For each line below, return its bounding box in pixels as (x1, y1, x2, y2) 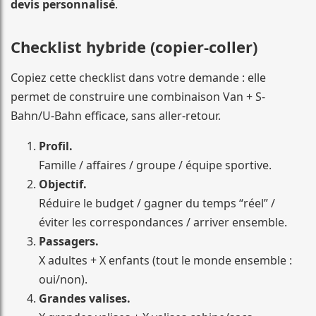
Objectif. (39, 176, 87, 193)
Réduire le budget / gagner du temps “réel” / (39, 195, 275, 212)
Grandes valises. (39, 291, 130, 307)
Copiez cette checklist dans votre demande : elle (11, 70, 266, 86)
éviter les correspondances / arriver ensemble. (39, 214, 287, 231)
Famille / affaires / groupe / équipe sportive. (39, 157, 272, 174)
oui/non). (39, 272, 87, 288)
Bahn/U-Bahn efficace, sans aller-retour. (11, 108, 221, 124)
